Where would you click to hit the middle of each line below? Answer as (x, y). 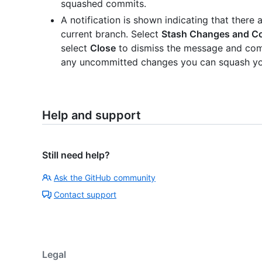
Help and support (92, 115)
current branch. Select (111, 34)
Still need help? (76, 155)
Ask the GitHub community (105, 177)
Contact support (85, 194)
